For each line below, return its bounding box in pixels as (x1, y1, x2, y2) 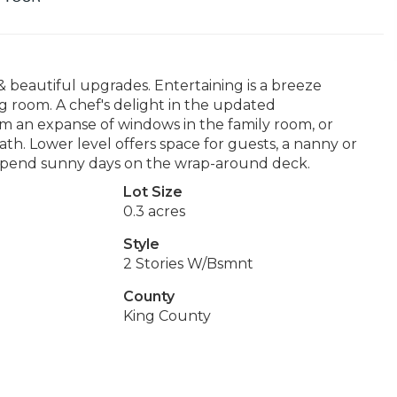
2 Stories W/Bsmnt (122, 255, 253, 272)
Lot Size (122, 183, 183, 200)
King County (122, 307, 211, 324)
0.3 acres (122, 203, 185, 220)
